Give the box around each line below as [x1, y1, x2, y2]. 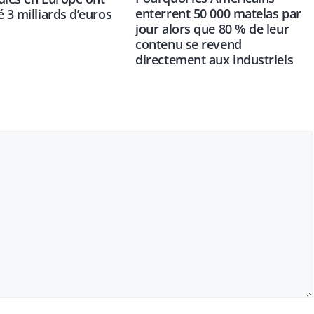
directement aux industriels [135, 51, 294, 69]
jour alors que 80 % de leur [135, 20, 289, 38]
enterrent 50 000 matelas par [135, 5, 301, 22]
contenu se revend [135, 36, 242, 53]
